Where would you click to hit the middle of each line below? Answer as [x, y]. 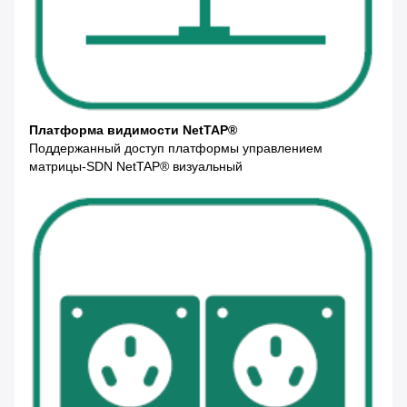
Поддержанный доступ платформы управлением [176, 149]
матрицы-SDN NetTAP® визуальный [136, 167]
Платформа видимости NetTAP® [133, 130]
